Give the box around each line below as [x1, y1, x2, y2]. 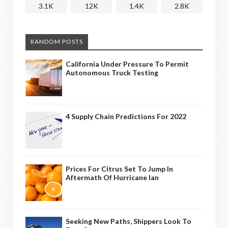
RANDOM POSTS [31, 37, 83, 45]
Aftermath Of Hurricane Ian [66, 173, 159, 182]
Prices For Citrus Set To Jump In [66, 164, 173, 173]
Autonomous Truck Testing [66, 68, 158, 77]
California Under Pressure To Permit [66, 59, 189, 68]
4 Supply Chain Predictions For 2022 [66, 111, 186, 121]
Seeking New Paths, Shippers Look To [66, 216, 191, 225]
